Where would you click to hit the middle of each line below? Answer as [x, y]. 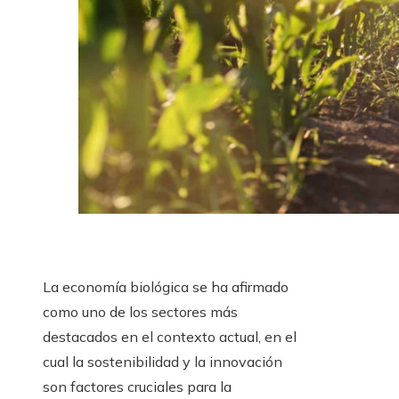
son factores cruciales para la [137, 387]
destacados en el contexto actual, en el [170, 337]
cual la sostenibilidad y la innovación [163, 362]
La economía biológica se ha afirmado [166, 287]
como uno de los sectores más [140, 312]
